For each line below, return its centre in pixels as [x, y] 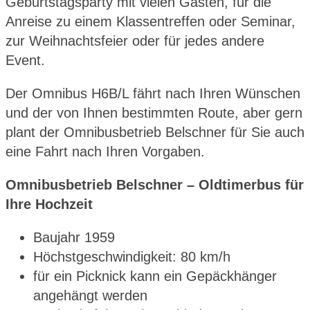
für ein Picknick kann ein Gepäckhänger [155, 276]
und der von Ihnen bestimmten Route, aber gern [154, 113]
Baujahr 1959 [74, 238]
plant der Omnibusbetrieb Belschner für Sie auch [155, 133]
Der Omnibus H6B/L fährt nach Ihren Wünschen [153, 94]
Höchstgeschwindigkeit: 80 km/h [132, 257]
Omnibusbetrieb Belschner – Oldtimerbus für [155, 185]
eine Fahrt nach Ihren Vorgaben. [105, 152]
